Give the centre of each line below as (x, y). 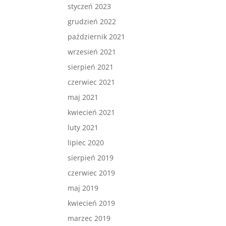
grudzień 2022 (92, 21)
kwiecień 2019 (92, 203)
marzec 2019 (89, 218)
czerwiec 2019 (92, 173)
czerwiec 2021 (92, 82)
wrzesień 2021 (92, 51)
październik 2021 (97, 36)
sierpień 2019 (91, 157)
